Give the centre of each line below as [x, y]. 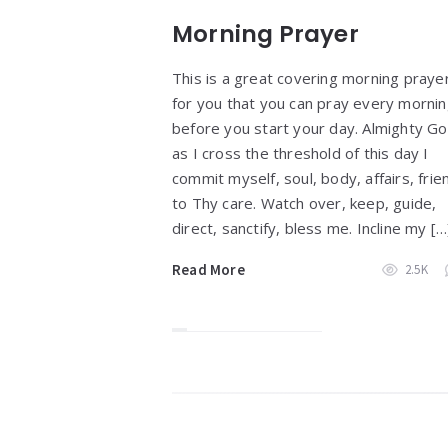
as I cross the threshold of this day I [300, 152]
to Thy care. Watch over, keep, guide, [304, 202]
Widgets [229, 406]
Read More [208, 269]
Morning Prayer [265, 33]
